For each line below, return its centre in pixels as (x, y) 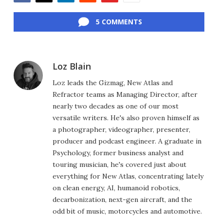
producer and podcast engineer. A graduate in (127, 141)
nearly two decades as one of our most (116, 106)
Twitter (48, 7)
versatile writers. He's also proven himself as (126, 118)
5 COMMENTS (119, 21)
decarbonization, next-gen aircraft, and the (122, 199)
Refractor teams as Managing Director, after (125, 94)
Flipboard (118, 7)
